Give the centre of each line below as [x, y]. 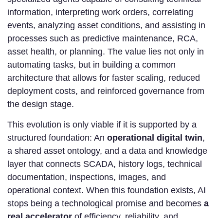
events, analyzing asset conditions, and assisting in [106, 25]
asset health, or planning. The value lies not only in [106, 52]
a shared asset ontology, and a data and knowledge [107, 151]
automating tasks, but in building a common [91, 65]
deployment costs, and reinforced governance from [106, 91]
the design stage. [41, 104]
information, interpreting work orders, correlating [100, 12]
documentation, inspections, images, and [87, 177]
